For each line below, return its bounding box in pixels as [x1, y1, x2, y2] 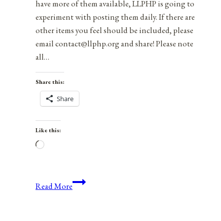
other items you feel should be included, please [36, 24, 193, 36]
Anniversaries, [72, 175, 120, 186]
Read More [36, 180, 73, 191]
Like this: [36, 126, 61, 134]
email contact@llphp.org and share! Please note [36, 37, 193, 49]
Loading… [44, 140, 78, 151]
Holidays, [72, 188, 104, 200]
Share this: [36, 77, 64, 86]
